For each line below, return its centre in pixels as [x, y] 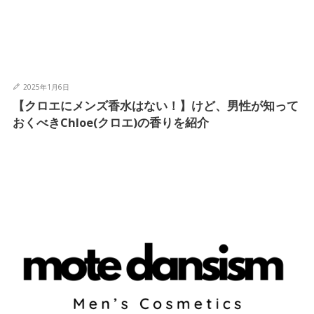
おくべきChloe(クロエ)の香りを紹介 [110, 123]
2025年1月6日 [46, 87]
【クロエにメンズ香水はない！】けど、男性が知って [155, 106]
